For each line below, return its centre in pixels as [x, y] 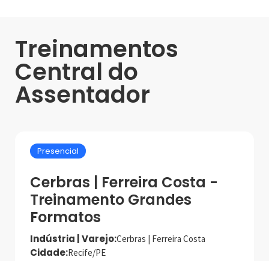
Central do [77, 71]
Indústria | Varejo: [73, 238]
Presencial [58, 151]
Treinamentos [97, 49]
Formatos [65, 217]
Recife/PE [87, 252]
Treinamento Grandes [111, 199]
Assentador [83, 94]
